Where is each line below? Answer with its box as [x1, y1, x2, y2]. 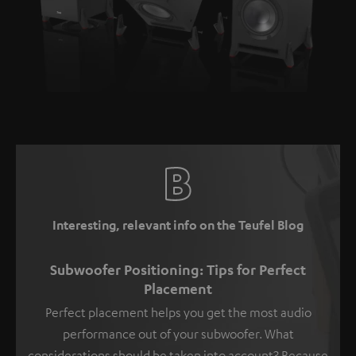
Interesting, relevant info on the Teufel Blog [52, 217, 304, 234]
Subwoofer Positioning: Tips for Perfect [50, 261, 306, 279]
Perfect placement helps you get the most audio [44, 304, 311, 321]
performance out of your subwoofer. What [62, 326, 294, 342]
